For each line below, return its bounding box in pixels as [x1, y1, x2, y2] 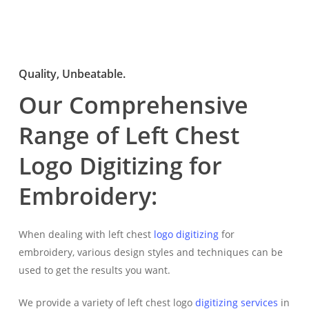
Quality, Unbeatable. [19, 66, 126, 82]
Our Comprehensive [19, 89, 249, 121]
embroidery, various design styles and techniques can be [19, 246, 283, 259]
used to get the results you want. [19, 263, 171, 277]
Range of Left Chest [19, 119, 240, 152]
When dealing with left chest [19, 228, 154, 241]
